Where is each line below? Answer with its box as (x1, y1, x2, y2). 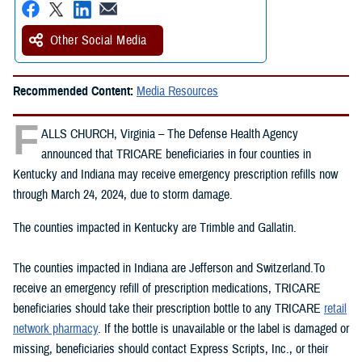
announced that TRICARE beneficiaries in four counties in (41, 145, 311, 162)
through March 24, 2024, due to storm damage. (13, 186, 233, 203)
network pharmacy (13, 320, 98, 337)
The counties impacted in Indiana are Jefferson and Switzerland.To (13, 259, 325, 276)
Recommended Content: (13, 82, 137, 99)
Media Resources (137, 82, 218, 99)
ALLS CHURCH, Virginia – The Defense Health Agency (41, 125, 298, 142)
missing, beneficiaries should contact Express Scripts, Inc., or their (13, 340, 328, 357)
